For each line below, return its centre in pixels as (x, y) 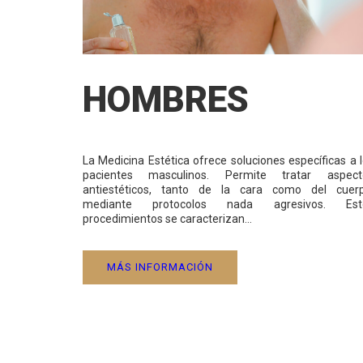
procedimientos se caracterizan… (167, 219)
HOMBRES (166, 100)
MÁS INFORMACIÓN (160, 267)
